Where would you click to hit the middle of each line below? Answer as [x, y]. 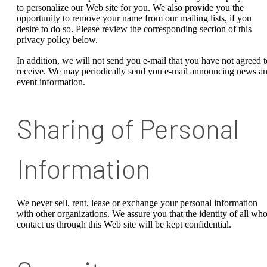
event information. [51, 82]
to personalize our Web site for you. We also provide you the [130, 7]
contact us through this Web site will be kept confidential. [124, 225]
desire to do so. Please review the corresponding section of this [134, 29]
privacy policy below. [57, 39]
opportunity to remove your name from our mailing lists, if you [134, 18]
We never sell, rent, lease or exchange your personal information [137, 203]
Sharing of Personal [128, 128]
